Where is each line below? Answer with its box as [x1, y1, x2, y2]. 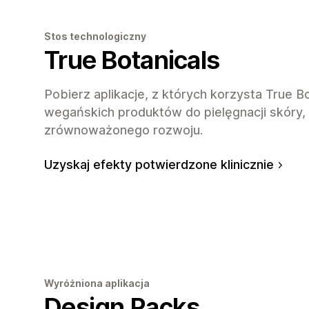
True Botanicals [44, 44, 220, 75]
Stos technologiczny [44, 30, 146, 42]
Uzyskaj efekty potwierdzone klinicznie [44, 157, 274, 172]
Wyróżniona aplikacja [44, 277, 150, 289]
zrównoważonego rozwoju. [44, 122, 203, 137]
